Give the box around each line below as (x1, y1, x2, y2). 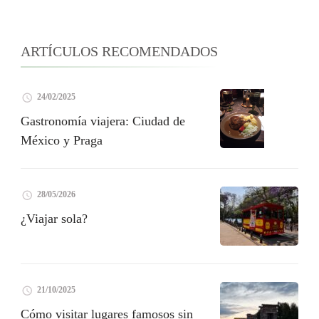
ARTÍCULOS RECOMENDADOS (21, 43, 218, 60)
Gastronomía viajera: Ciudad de (21, 114, 185, 129)
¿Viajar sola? (21, 211, 88, 226)
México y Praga (21, 133, 103, 148)
